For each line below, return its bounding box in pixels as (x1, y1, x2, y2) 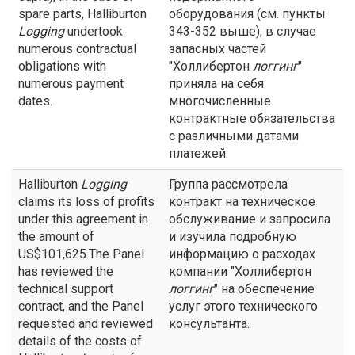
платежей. (169, 146, 228, 161)
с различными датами (169, 128, 299, 143)
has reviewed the (18, 264, 113, 279)
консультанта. (169, 316, 250, 331)
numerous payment (18, 76, 124, 91)
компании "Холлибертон (169, 264, 311, 279)
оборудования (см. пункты (169, 6, 326, 21)
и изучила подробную (169, 229, 296, 244)
